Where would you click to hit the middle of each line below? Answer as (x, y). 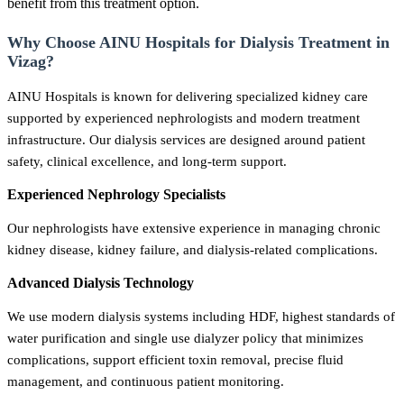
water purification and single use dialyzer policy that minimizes (185, 337)
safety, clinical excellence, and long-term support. (147, 161)
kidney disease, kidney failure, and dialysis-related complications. (193, 249)
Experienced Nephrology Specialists (116, 194)
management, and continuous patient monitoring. (146, 381)
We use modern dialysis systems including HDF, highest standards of (201, 316)
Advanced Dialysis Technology (101, 282)
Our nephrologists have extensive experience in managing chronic (194, 227)
